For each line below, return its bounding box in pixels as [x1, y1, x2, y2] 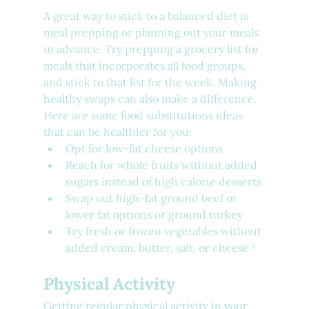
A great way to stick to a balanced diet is [43, 9, 251, 23]
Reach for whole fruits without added [65, 158, 260, 172]
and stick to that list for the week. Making [43, 75, 259, 90]
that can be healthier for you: [43, 125, 192, 139]
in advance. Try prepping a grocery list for [43, 42, 262, 57]
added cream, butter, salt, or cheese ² [65, 241, 256, 255]
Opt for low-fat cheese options [65, 141, 223, 156]
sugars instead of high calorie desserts [65, 175, 261, 189]
